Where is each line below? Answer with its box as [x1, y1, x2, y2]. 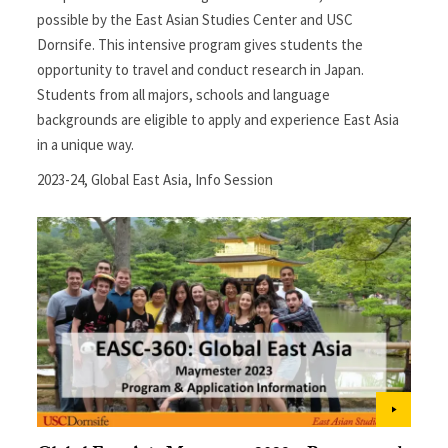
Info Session [195, 169, 274, 189]
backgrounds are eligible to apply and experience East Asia [37, 109, 400, 129]
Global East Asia [91, 169, 189, 189]
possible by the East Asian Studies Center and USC [37, 9, 354, 29]
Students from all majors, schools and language [37, 84, 331, 104]
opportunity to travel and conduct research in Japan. [37, 59, 365, 79]
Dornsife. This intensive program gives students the [37, 34, 364, 54]
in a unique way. [37, 134, 135, 154]
